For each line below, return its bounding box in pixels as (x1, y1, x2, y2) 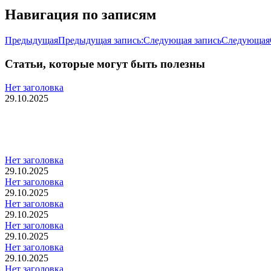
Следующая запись (143, 35, 221, 46)
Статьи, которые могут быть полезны (5, 57, 205, 70)
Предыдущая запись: (58, 35, 143, 46)
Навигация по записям (5, 7, 156, 23)
